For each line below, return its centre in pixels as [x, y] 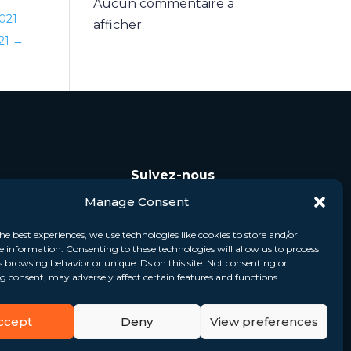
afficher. [119, 25]
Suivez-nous [172, 175]
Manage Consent [137, 202]
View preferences [264, 321]
